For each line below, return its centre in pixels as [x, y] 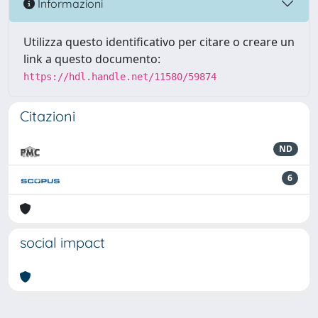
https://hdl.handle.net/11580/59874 [120, 77]
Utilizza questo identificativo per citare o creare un [159, 42]
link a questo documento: [92, 59]
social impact [62, 242]
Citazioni [48, 116]
